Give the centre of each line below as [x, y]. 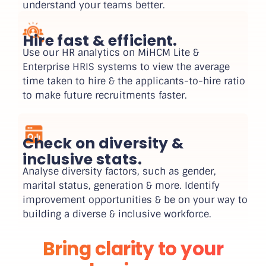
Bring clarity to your [133, 249]
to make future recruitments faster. [104, 96]
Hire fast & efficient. [100, 41]
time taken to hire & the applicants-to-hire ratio [134, 81]
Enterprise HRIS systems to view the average [126, 67]
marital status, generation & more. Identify [121, 185]
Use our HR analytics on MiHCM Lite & [110, 53]
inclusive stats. [82, 159]
